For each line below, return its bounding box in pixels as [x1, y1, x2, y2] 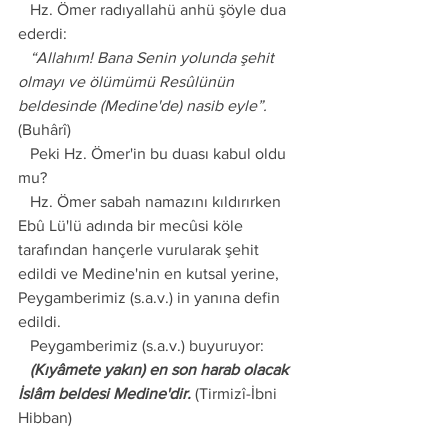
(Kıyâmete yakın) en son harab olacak [18, 361, 30, 378]
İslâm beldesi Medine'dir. [18, 385, 191, 402]
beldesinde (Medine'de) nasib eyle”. [18, 97, 267, 114]
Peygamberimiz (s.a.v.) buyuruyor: [30, 337, 264, 354]
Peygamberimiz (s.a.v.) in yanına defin [18, 289, 284, 306]
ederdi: [18, 25, 67, 42]
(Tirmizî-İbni [191, 385, 281, 402]
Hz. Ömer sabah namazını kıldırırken [18, 193, 30, 210]
